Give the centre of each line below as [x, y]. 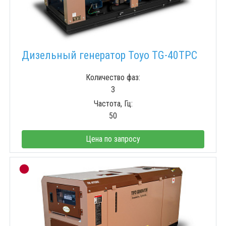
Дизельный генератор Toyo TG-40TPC [109, 55]
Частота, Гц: [113, 104]
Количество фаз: [113, 78]
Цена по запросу [113, 139]
